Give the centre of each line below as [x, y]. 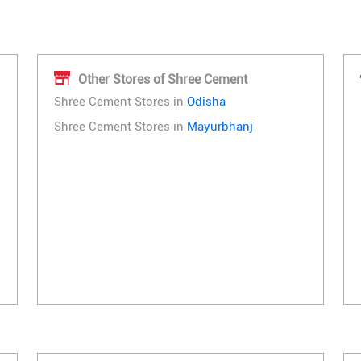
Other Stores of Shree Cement [163, 79]
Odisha [206, 102]
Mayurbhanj [220, 127]
